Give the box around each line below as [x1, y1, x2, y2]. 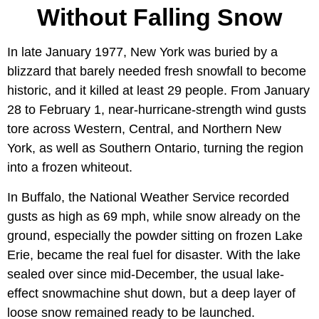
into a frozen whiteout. [7, 160, 132, 175]
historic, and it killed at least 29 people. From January [7, 83, 310, 98]
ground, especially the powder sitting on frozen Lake [7, 229, 303, 244]
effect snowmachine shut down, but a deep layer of [7, 286, 296, 301]
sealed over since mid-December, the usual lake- [7, 267, 284, 282]
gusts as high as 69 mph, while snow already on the [7, 209, 300, 224]
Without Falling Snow [37, 4, 282, 31]
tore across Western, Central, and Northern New [7, 122, 281, 137]
